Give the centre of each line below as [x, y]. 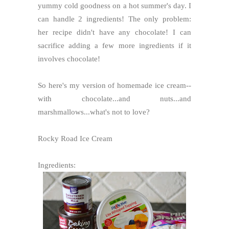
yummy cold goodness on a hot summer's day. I [114, 5]
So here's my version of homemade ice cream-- [114, 85]
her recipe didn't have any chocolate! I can [114, 32]
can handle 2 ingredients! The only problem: [114, 19]
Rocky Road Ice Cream [75, 138]
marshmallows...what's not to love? [94, 112]
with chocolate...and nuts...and [114, 98]
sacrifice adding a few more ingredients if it [114, 45]
